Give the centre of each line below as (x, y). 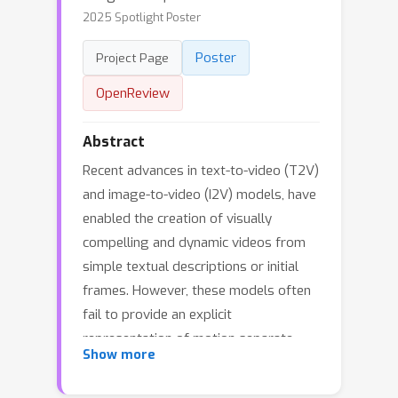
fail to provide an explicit (157, 314)
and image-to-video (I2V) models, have (199, 194)
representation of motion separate (188, 338)
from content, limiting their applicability (201, 362)
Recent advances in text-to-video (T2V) (201, 170)
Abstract (114, 141)
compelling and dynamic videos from (194, 242)
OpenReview (133, 93)
